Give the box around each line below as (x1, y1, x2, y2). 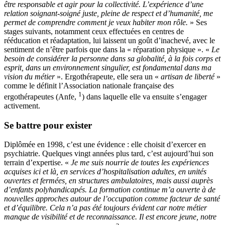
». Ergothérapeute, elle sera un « (57, 72, 161, 81)
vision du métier (4, 72, 57, 81)
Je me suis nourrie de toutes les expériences (71, 158, 209, 167)
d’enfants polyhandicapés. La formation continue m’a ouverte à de (4, 185, 215, 194)
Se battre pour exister (4, 120, 92, 131)
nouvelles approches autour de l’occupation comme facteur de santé (4, 194, 220, 203)
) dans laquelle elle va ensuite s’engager (82, 92, 207, 101)
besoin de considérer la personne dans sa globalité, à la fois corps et (4, 54, 220, 63)
